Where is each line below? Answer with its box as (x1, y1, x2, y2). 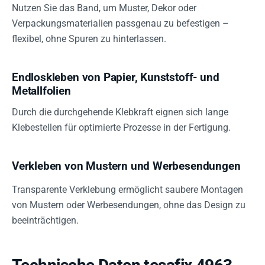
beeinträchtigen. (12, 215, 79, 226)
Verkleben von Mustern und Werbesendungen (12, 159, 241, 173)
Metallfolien (12, 84, 71, 98)
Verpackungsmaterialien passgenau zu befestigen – (12, 18, 229, 29)
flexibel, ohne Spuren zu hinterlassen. (12, 33, 166, 44)
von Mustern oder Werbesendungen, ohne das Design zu (12, 199, 245, 211)
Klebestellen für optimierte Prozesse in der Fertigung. (12, 122, 231, 133)
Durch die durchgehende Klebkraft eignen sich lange (12, 106, 228, 118)
